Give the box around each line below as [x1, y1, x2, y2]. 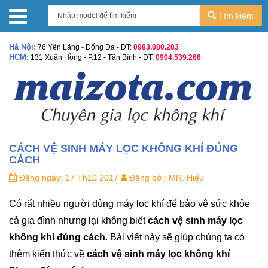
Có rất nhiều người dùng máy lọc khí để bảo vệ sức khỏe [9, 198, 250, 209]
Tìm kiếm [215, 11, 254, 20]
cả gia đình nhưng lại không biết [9, 215, 148, 226]
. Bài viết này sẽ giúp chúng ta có [105, 232, 245, 242]
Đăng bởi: [127, 172, 166, 182]
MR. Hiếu [166, 172, 204, 182]
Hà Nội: [9, 42, 36, 51]
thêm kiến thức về [9, 248, 87, 259]
